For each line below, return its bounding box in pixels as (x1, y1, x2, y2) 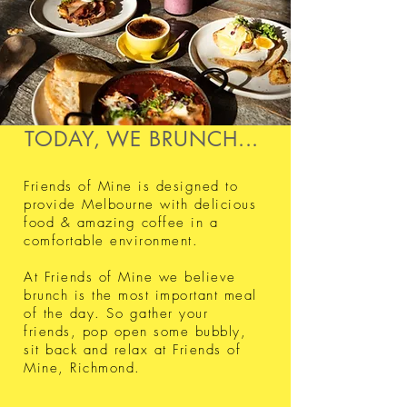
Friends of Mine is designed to (24, 177, 238, 195)
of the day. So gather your (24, 304, 208, 323)
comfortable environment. (24, 232, 204, 250)
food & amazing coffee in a (24, 213, 218, 232)
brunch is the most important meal (24, 286, 257, 304)
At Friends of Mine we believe (24, 268, 236, 286)
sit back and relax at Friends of (24, 341, 241, 359)
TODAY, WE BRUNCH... (18, 125, 267, 153)
